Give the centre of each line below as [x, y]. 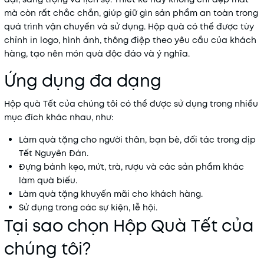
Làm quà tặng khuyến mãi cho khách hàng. [111, 194]
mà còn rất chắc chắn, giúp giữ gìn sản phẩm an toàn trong [131, 13]
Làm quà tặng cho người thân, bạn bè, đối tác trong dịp [137, 140]
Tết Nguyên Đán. [54, 153]
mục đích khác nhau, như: [59, 117]
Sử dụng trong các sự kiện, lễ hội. [88, 207]
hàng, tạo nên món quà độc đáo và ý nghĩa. [97, 54]
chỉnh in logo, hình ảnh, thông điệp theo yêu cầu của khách [130, 40]
